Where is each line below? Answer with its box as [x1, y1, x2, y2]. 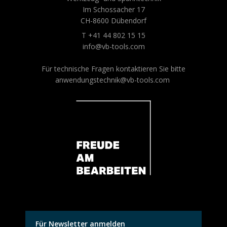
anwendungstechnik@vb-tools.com [55, 75, 170, 85]
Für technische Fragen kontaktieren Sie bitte [42, 64, 185, 74]
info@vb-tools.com [82, 42, 145, 52]
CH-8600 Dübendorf [81, 16, 146, 26]
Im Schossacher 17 [82, 5, 145, 15]
